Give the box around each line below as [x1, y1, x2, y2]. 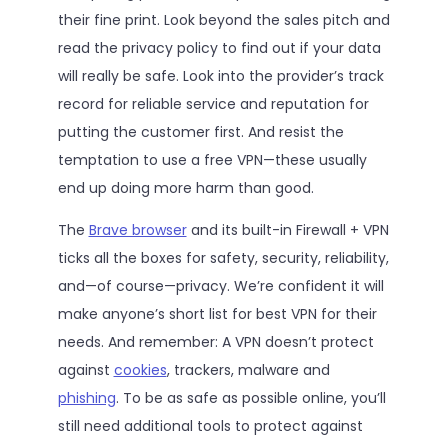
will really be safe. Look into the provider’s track [57, 65, 384, 86]
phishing [57, 387, 116, 408]
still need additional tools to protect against [57, 415, 363, 436]
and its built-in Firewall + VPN [186, 219, 389, 240]
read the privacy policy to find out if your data [57, 37, 381, 58]
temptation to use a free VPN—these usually [57, 149, 367, 170]
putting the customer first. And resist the [57, 121, 344, 142]
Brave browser [88, 219, 187, 240]
